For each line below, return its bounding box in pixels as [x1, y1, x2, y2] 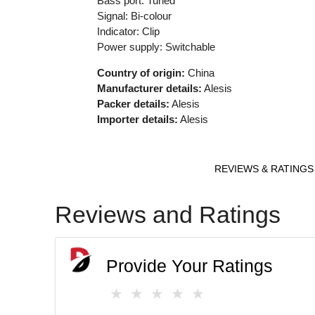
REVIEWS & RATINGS [214, 162, 314, 174]
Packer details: [96, 97, 169, 110]
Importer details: [96, 112, 178, 125]
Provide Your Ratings [106, 256, 274, 276]
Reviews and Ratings [55, 200, 281, 228]
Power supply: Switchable [96, 40, 215, 53]
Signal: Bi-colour [96, 9, 172, 22]
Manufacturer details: [96, 82, 202, 94]
